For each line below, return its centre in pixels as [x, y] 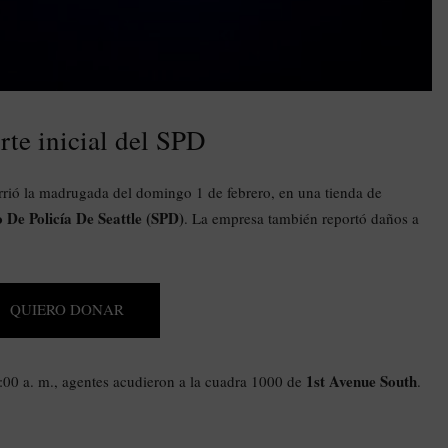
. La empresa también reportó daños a [301, 217]
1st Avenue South [361, 380]
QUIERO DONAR [67, 308]
